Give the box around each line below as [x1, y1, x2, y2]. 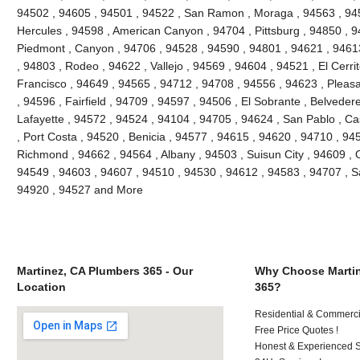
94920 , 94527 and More [16, 182, 143, 196]
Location [16, 280, 66, 293]
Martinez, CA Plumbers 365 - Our [16, 264, 193, 277]
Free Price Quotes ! [255, 324, 339, 336]
